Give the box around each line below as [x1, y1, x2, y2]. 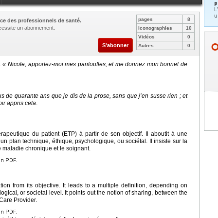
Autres [138, 43, 154, 49]
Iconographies [138, 25, 172, 31]
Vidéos [138, 34, 155, 40]
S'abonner [102, 42, 128, 49]
